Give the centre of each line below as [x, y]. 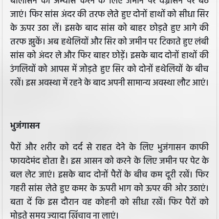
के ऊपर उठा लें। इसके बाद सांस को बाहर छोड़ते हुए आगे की [109, 29]
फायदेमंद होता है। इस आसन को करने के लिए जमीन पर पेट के [109, 162]
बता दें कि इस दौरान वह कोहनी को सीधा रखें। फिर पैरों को [109, 203]
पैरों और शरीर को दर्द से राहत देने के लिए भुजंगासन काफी [109, 148]
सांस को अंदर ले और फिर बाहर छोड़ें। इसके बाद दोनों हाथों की [109, 56]
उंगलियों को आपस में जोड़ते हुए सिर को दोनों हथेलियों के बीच [109, 70]
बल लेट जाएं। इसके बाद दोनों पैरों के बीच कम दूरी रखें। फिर [109, 175]
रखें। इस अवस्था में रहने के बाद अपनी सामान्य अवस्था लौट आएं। [109, 84]
